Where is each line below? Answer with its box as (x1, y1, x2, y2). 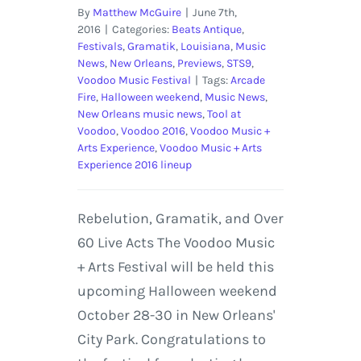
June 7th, (192, 5, 237, 19)
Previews (176, 56, 222, 70)
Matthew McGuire (92, 5, 181, 19)
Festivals (77, 39, 122, 53)
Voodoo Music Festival (77, 73, 191, 87)
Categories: (111, 22, 172, 36)
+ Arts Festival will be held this (77, 257, 274, 276)
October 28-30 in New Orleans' (77, 305, 275, 324)
